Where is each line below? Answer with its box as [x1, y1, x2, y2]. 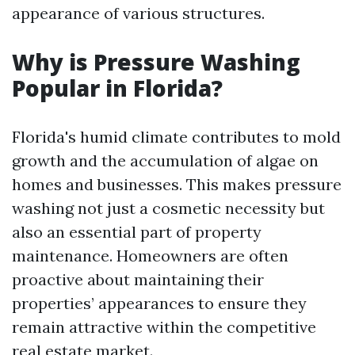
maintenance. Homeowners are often [12, 246, 288, 265]
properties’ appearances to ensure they [12, 293, 307, 313]
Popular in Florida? [12, 73, 223, 103]
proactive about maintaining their [12, 269, 264, 289]
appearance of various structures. [12, 3, 265, 23]
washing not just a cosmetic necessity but [12, 198, 325, 218]
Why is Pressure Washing [12, 47, 300, 77]
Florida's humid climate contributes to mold [12, 127, 341, 147]
